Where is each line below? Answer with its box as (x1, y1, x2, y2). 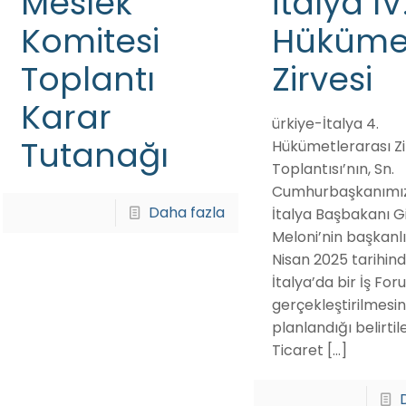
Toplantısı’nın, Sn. (271, 159, 394, 179)
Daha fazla (149, 202, 226, 223)
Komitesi (20, 18, 159, 64)
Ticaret (271, 340, 324, 361)
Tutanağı (20, 132, 169, 179)
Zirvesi (271, 56, 372, 102)
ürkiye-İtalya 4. (271, 113, 379, 134)
